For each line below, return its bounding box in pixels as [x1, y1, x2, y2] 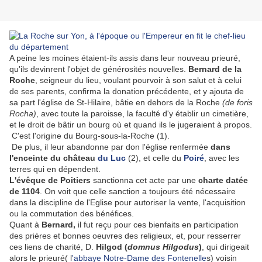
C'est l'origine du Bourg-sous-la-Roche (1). [9, 131, 170, 141]
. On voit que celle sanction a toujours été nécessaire [40, 187, 236, 196]
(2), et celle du [126, 153, 184, 163]
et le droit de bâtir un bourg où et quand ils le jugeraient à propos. [9, 120, 252, 130]
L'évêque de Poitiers [9, 175, 91, 185]
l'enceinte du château [9, 153, 98, 163]
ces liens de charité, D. [9, 242, 96, 252]
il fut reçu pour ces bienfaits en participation [75, 220, 239, 230]
